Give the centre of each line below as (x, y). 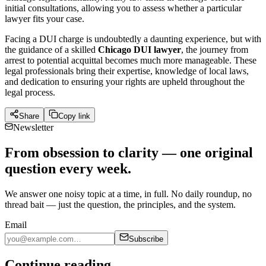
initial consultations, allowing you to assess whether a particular (123, 8)
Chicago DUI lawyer (140, 50)
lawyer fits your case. (45, 19)
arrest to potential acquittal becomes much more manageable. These (131, 61)
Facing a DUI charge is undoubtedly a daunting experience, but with (133, 39)
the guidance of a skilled (51, 50)
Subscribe (146, 239)
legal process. (31, 93)
